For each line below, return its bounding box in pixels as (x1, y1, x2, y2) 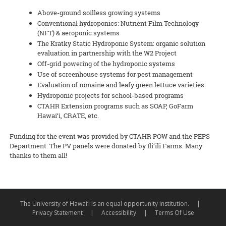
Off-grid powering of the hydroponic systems (37, 59, 175, 69)
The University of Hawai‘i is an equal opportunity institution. (20, 199, 189, 208)
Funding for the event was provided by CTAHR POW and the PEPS (10, 132, 210, 141)
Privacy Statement (32, 208, 83, 217)
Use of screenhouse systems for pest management (37, 70, 193, 79)
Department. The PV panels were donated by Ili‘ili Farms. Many (10, 141, 202, 151)
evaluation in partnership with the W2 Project (37, 48, 177, 58)
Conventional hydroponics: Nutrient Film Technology (37, 19, 199, 28)
